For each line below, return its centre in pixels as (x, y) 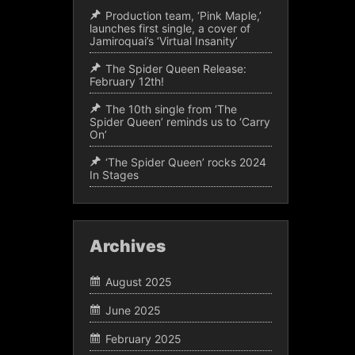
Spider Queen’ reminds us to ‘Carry (180, 121)
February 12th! (127, 81)
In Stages (114, 174)
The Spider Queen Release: (176, 68)
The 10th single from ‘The (171, 109)
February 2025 (143, 339)
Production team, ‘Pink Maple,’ (183, 15)
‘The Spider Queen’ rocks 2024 (186, 162)
